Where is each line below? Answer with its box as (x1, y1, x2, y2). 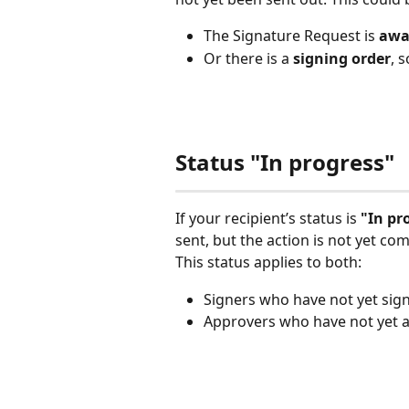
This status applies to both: (175, 252, 362, 273)
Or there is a (204, 47, 293, 68)
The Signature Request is (204, 26, 375, 47)
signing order (293, 47, 391, 68)
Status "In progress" (175, 147, 394, 178)
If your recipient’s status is (175, 208, 361, 229)
